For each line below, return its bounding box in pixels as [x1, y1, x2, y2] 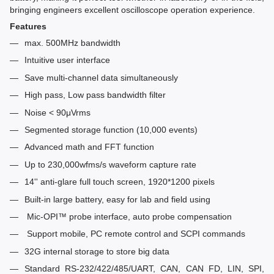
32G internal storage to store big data [24, 246, 169, 256]
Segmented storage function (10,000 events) [24, 125, 198, 135]
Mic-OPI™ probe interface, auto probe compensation [24, 211, 232, 221]
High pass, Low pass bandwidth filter [24, 90, 166, 100]
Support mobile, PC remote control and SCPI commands [24, 229, 245, 239]
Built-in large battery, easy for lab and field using [24, 194, 210, 204]
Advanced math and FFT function [24, 142, 154, 152]
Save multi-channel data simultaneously [24, 72, 178, 83]
